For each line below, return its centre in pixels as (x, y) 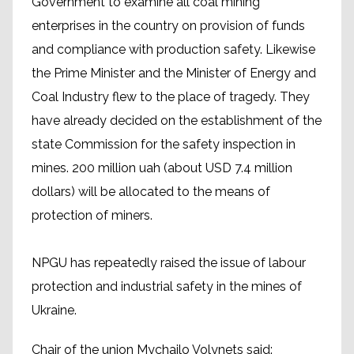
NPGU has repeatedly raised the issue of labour (169, 263)
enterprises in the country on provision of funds (168, 26)
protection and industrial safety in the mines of (167, 286)
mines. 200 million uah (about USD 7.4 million (162, 168)
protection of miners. (92, 215)
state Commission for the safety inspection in (164, 144)
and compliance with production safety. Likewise (173, 49)
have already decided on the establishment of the (177, 121)
